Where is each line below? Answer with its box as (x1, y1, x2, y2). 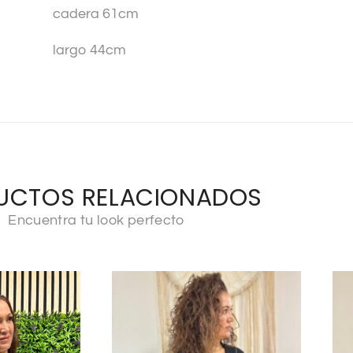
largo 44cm (53, 43, 126, 58)
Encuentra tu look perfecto (8, 213, 184, 229)
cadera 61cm (53, 6, 139, 22)
